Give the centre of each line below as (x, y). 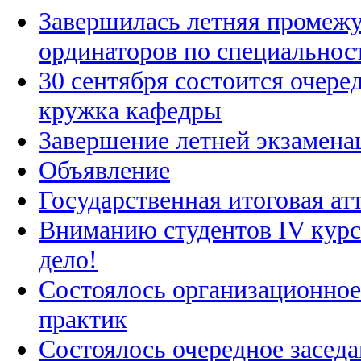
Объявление (104, 170)
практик (83, 319)
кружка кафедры (130, 110)
